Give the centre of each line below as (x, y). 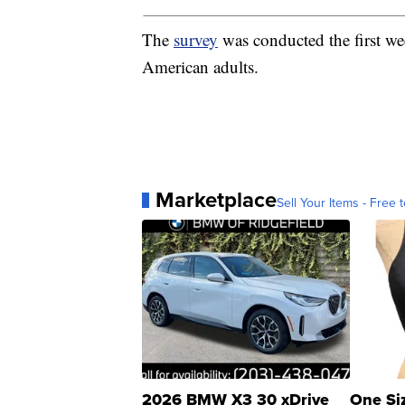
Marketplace (216, 200)
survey (196, 40)
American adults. (200, 67)
